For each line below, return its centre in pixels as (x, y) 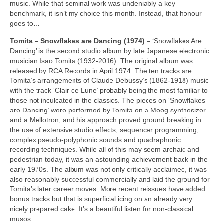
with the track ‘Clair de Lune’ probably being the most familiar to (109, 90)
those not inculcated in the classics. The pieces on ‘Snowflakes (108, 100)
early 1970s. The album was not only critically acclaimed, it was (108, 169)
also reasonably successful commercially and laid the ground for (110, 179)
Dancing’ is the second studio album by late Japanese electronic (110, 51)
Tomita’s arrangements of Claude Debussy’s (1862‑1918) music (109, 80)
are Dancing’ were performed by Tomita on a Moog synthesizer (108, 110)
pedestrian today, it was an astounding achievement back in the (109, 159)
